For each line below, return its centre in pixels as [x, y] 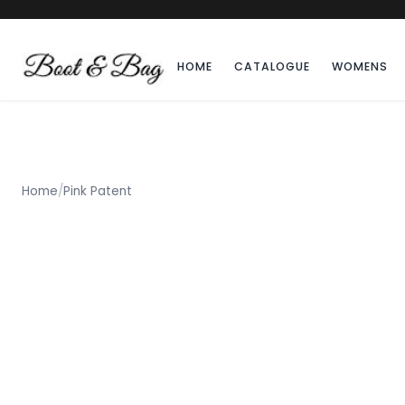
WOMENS [360, 67]
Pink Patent [98, 191]
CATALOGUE [272, 67]
